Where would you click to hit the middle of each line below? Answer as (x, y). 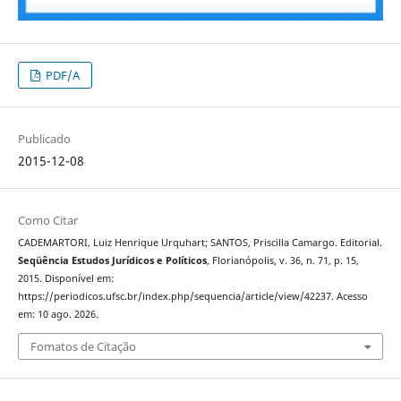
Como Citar (47, 221)
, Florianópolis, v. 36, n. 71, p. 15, (282, 261)
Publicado (44, 139)
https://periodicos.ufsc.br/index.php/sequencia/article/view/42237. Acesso (192, 297)
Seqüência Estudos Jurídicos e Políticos (112, 261)
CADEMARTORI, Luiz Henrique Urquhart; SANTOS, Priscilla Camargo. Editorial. (200, 243)
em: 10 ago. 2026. (58, 315)
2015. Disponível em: (65, 279)
